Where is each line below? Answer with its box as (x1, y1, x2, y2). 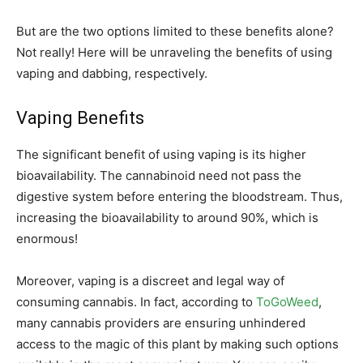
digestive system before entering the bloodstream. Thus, (16, 189, 343, 205)
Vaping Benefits (16, 108, 144, 129)
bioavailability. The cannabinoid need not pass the (16, 168, 301, 184)
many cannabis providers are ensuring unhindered (16, 315, 305, 331)
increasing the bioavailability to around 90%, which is (16, 210, 318, 226)
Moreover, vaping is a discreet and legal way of (16, 273, 284, 289)
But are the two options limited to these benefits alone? (16, 23, 334, 40)
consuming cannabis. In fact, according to (16, 294, 256, 310)
